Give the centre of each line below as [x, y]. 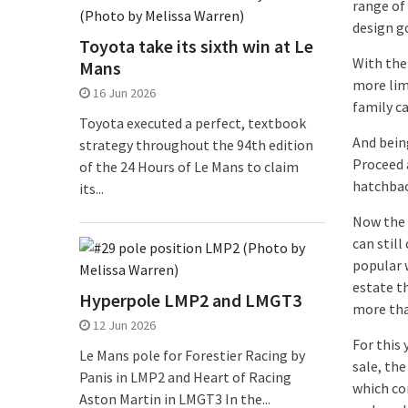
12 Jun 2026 [124, 326]
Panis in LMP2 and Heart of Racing [185, 377]
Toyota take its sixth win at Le [196, 46]
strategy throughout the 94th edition [196, 145]
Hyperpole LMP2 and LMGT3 [190, 301]
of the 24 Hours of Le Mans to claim [189, 167]
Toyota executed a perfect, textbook [193, 123]
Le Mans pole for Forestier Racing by [192, 356]
